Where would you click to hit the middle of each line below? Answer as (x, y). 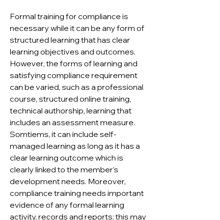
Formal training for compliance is (69, 16)
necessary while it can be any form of (77, 28)
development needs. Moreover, (68, 181)
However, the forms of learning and (74, 63)
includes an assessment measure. (72, 122)
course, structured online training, (70, 99)
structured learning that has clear (70, 40)
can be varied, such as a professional (77, 87)
